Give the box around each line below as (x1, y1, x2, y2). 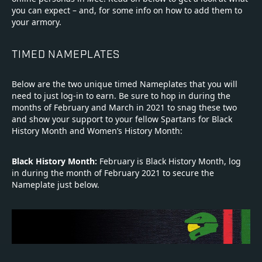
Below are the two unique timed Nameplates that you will (12, 78, 237, 90)
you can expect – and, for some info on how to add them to (12, 5, 242, 16)
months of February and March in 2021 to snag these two (12, 102, 237, 113)
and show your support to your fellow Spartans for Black (12, 113, 232, 125)
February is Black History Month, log (99, 156, 241, 167)
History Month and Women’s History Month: (12, 125, 182, 137)
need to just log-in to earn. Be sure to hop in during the (12, 90, 230, 102)
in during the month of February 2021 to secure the (12, 167, 214, 179)
